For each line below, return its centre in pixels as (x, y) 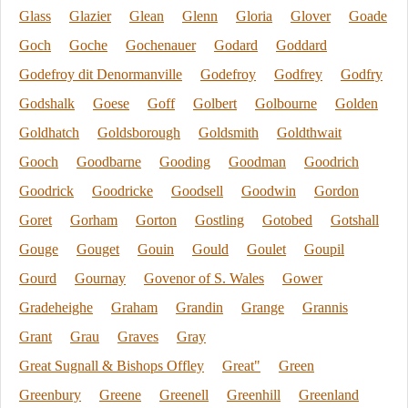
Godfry (362, 74)
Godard (236, 45)
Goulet (266, 249)
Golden (357, 103)
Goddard (301, 45)
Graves (138, 337)
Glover (311, 16)
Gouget (98, 249)
